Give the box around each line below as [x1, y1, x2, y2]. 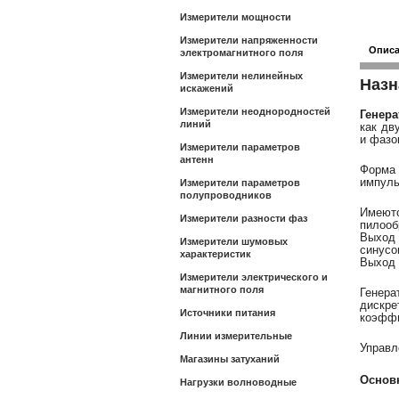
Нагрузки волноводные [180, 377, 297, 387]
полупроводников [180, 190, 272, 200]
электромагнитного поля [180, 47, 303, 58]
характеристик [180, 248, 251, 259]
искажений [180, 83, 233, 94]
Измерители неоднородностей [180, 106, 330, 117]
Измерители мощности [180, 12, 291, 22]
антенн [180, 154, 214, 165]
